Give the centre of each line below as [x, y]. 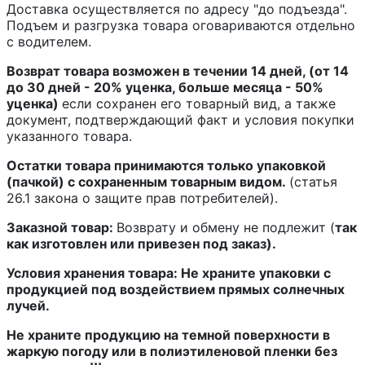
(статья [313, 181]
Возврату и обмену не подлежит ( [226, 227]
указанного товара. [69, 136]
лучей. [28, 305]
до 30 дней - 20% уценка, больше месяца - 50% [165, 87]
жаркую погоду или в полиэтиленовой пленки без [172, 351]
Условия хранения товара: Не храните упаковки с [169, 273]
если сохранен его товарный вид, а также [199, 103]
